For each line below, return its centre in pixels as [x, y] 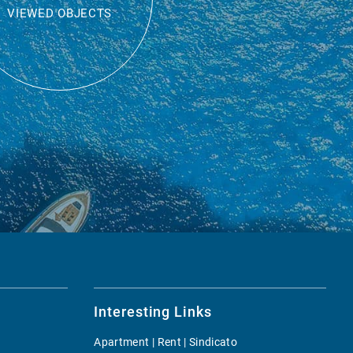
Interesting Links [153, 312]
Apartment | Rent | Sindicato [166, 342]
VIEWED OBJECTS [60, 14]
